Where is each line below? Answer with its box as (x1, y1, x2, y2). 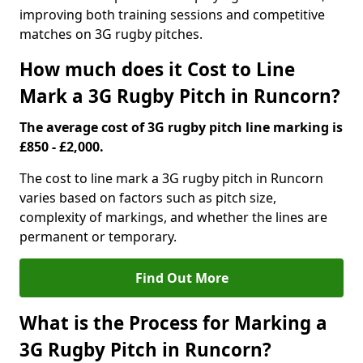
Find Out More (135, 269, 228, 287)
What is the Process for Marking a (19, 310, 327, 335)
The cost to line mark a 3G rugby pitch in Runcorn (19, 169, 323, 187)
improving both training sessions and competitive (19, 6, 325, 23)
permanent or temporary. (19, 228, 177, 246)
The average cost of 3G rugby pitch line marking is (19, 118, 343, 136)
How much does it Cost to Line (19, 57, 295, 82)
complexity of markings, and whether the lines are (19, 208, 327, 226)
